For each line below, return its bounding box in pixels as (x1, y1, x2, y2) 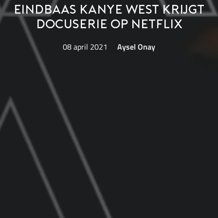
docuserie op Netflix (36, 19, 182, 32)
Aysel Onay (117, 40, 155, 53)
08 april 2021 (63, 40, 108, 53)
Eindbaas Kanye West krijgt (14, 4, 204, 17)
